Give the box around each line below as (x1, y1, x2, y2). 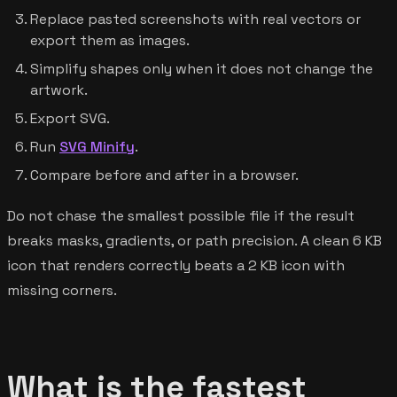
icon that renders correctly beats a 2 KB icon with (7, 255, 345, 275)
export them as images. (30, 30, 190, 50)
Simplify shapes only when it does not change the (30, 58, 373, 78)
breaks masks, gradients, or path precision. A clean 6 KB (7, 230, 382, 250)
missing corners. (7, 280, 117, 300)
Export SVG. (30, 108, 110, 128)
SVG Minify (59, 136, 135, 156)
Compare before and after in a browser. (30, 165, 299, 184)
